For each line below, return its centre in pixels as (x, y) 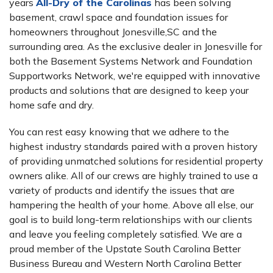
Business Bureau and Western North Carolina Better (125, 264)
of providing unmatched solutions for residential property (136, 161)
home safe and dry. (51, 105)
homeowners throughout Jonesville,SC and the (113, 32)
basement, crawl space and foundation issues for (119, 17)
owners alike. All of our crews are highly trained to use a (133, 176)
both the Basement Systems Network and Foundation (131, 61)
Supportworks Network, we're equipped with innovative (135, 76)
